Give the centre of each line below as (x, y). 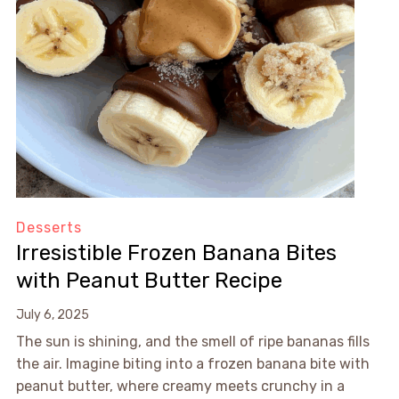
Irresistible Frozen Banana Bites (176, 253)
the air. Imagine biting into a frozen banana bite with (192, 364)
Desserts (49, 228)
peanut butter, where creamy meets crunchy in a (180, 387)
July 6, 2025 (52, 315)
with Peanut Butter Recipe (149, 281)
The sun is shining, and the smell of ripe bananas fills (192, 342)
